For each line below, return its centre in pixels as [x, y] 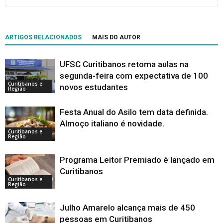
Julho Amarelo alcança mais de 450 [127, 208]
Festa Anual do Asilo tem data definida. [134, 112]
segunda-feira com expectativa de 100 [134, 76]
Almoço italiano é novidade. [112, 124]
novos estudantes [94, 87]
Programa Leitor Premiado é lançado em [137, 160]
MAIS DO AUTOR [116, 38]
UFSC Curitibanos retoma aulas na [124, 64]
